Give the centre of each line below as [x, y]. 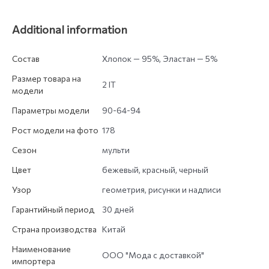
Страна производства [54, 229]
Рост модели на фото [55, 130]
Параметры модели [51, 110]
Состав [26, 59]
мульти [116, 150]
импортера [34, 261]
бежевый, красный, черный [155, 170]
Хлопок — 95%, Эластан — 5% [160, 59]
